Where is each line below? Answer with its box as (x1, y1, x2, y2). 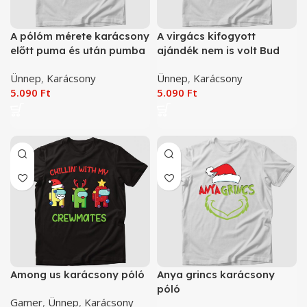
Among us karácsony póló (10, 268, 145, 282)
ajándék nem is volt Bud (157, 43, 280, 57)
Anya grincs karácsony (157, 268, 275, 282)
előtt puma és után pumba (10, 43, 145, 57)
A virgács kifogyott (157, 29, 256, 42)
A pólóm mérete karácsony (10, 29, 149, 42)
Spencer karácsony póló (157, 58, 283, 71)
